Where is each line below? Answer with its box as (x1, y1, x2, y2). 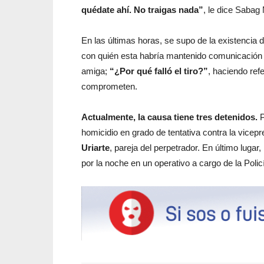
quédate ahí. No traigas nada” (81, 4, 203, 15)
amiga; (81, 65, 110, 76)
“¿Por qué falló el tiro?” (110, 65, 208, 76)
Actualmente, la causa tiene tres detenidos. (81, 111, 258, 122)
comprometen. (81, 81, 137, 91)
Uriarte (81, 142, 110, 153)
